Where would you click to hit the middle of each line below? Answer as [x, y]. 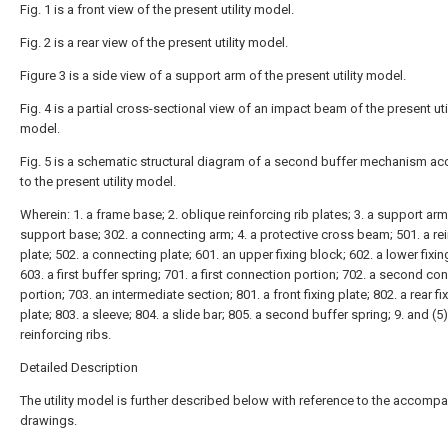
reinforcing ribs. [65, 334]
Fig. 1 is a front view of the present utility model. [157, 9]
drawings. [48, 420]
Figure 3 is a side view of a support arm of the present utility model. [213, 75]
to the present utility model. [98, 181]
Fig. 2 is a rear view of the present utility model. [154, 42]
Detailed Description [79, 367]
